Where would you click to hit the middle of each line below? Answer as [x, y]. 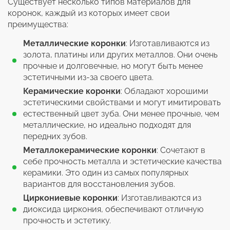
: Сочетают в [181, 150]
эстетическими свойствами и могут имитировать [122, 102]
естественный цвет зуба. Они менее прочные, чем [121, 113]
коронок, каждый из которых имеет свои [89, 13]
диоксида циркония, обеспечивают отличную [113, 209]
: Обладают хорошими [165, 91]
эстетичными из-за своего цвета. [88, 77]
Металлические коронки [74, 43]
